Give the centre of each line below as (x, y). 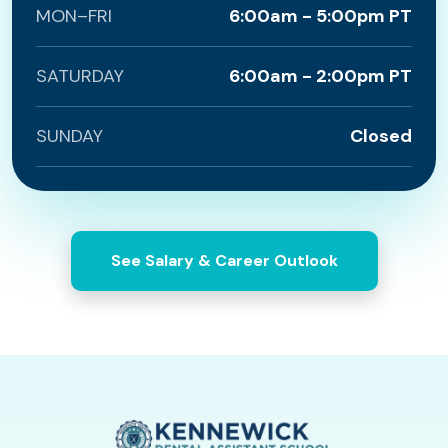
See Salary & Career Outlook (224, 260)
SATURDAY (80, 76)
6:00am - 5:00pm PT (320, 16)
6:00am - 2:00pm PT (320, 76)
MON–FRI (74, 16)
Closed (381, 136)
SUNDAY (69, 136)
